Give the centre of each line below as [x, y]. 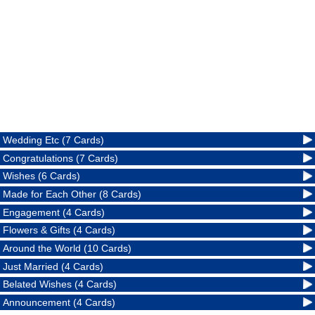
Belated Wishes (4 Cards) [60, 284]
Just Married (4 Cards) [53, 266]
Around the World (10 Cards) [67, 248]
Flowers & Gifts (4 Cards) [59, 230]
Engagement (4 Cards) [54, 212]
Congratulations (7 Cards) [61, 158]
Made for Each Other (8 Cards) [72, 194]
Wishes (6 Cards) [42, 176]
